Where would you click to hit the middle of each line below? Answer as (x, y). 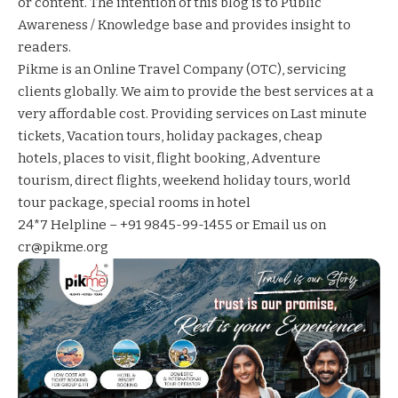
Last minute (329, 114)
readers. (44, 48)
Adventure (286, 159)
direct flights (116, 181)
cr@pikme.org (63, 247)
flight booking (201, 159)
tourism (44, 181)
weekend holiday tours (235, 181)
